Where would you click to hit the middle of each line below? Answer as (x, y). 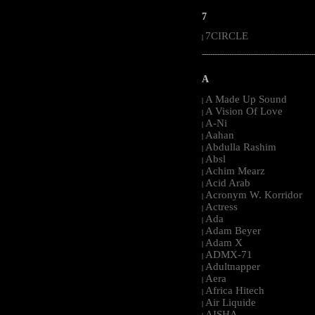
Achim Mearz (235, 171)
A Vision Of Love (244, 111)
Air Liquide (231, 302)
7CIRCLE (227, 36)
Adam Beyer (233, 230)
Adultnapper (233, 266)
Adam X (224, 242)
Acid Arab (228, 182)
